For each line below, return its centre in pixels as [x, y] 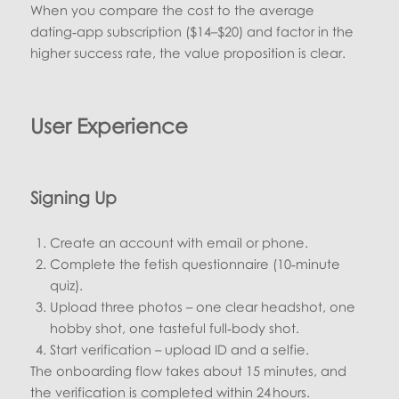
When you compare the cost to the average [173, 10]
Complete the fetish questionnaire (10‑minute [195, 264]
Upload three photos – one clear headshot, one [203, 307]
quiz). [67, 285]
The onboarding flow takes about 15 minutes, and [189, 371]
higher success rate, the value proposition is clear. [188, 53]
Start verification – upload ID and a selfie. [180, 350]
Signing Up [74, 198]
